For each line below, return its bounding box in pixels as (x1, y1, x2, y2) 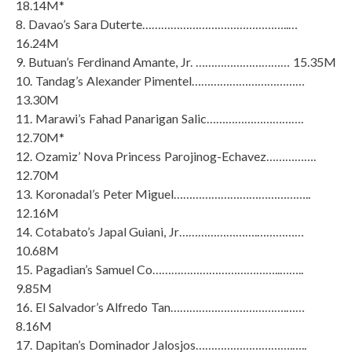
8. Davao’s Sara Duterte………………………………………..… (16, 16, 299, 31)
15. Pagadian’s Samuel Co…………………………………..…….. (16, 261, 304, 277)
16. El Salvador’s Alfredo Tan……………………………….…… (16, 299, 306, 314)
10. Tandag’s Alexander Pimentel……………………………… (16, 72, 306, 88)
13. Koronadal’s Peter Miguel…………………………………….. (16, 185, 311, 201)
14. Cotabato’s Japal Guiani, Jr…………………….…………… (16, 223, 305, 239)
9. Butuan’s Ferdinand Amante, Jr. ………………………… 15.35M (16, 53, 336, 69)
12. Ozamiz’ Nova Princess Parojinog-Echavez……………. (16, 148, 317, 163)
